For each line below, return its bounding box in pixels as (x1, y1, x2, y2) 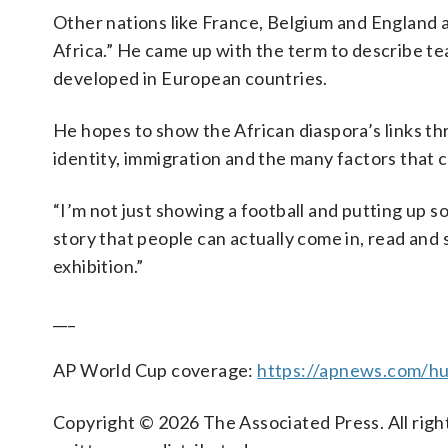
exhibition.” (53, 255, 144, 277)
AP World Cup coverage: (53, 359, 258, 381)
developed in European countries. (53, 67, 328, 89)
